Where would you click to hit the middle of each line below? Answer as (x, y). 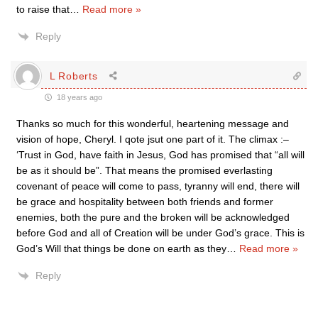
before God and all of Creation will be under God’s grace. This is (160, 233)
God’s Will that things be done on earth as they (121, 248)
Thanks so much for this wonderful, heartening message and (153, 124)
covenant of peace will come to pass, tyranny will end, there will (158, 186)
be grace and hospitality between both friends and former (145, 202)
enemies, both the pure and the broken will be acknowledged (153, 217)
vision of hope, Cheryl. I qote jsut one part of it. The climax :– (153, 139)
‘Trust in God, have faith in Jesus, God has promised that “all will (160, 155)
